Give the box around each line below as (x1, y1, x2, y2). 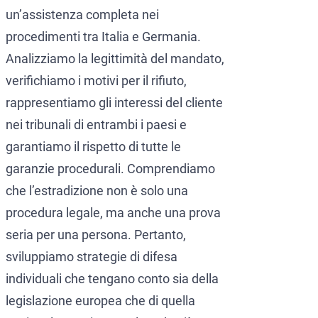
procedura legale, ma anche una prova (6, 205, 221, 221)
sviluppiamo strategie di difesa (6, 249, 177, 265)
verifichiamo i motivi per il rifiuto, (6, 73, 187, 89)
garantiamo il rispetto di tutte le (6, 139, 181, 155)
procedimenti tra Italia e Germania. (6, 29, 201, 45)
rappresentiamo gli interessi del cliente (6, 95, 223, 111)
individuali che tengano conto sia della (6, 271, 219, 287)
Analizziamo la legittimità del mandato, (6, 51, 224, 67)
